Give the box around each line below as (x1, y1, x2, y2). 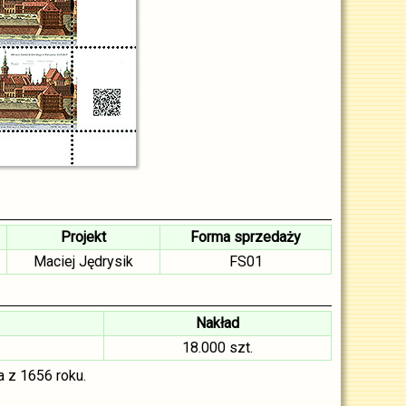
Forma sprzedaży (190, 228, 301, 246)
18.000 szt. (182, 339, 253, 356)
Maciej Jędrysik (34, 253, 133, 270)
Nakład (196, 314, 239, 332)
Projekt (61, 228, 106, 246)
